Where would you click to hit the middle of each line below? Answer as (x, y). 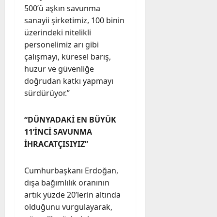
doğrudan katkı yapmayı (69, 81)
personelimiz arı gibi (62, 44)
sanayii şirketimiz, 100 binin (74, 20)
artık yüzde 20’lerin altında (72, 194)
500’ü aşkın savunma (62, 8)
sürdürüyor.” (47, 93)
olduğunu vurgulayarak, (68, 207)
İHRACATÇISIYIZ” (56, 144)
